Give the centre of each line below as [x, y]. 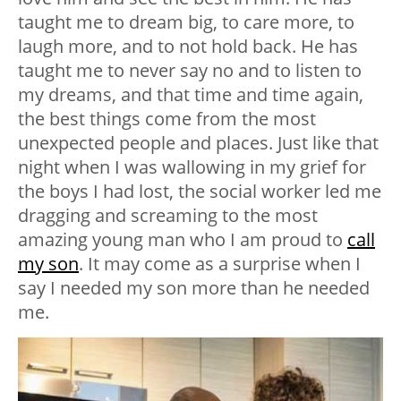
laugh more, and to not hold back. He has [188, 47]
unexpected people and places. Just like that [198, 143]
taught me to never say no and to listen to [190, 71]
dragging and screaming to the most [168, 216]
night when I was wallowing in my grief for [192, 167]
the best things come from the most [167, 119]
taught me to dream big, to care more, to [186, 22]
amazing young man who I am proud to [183, 240]
